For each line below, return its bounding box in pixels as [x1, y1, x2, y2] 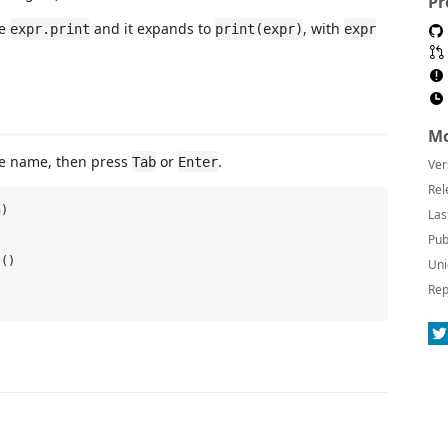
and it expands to [90, 19, 215, 38]
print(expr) [215, 21, 303, 37]
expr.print [10, 21, 90, 37]
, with [303, 19, 344, 38]
